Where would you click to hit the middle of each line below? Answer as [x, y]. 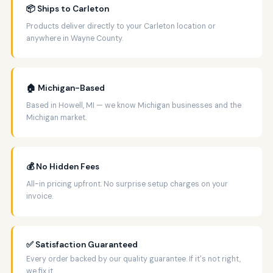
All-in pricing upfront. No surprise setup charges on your [127, 184]
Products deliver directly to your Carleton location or [121, 27]
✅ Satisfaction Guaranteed [82, 245]
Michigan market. [57, 117]
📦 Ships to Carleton [68, 9]
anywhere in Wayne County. [75, 39]
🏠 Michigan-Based [66, 88]
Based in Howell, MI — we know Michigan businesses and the [134, 105]
